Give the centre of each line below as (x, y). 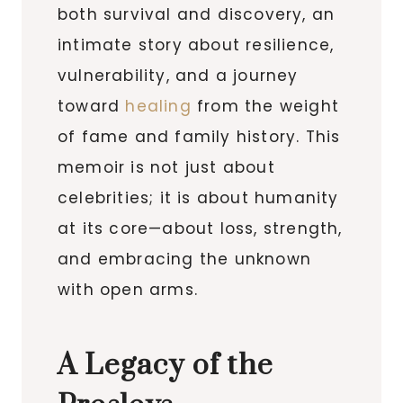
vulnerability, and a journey (178, 75)
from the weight (265, 106)
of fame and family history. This (199, 136)
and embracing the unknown (184, 259)
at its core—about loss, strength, (200, 228)
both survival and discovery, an (197, 14)
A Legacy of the (166, 365)
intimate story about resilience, (196, 45)
